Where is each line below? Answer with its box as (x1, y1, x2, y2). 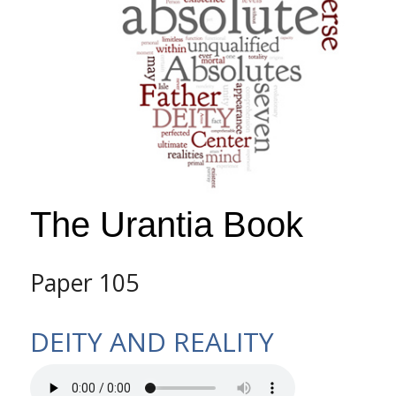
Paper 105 (29, 267, 139, 300)
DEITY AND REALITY (29, 324, 274, 361)
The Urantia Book (29, 205, 303, 245)
